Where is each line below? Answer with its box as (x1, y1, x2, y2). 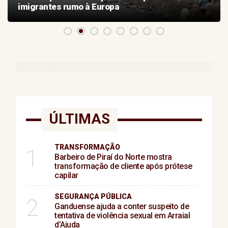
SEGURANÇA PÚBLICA (54, 192, 132, 201)
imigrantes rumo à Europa (18, 2, 119, 12)
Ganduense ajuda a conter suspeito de (54, 202, 189, 212)
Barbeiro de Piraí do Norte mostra (54, 152, 172, 162)
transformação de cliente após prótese (54, 161, 192, 172)
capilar (54, 170, 78, 181)
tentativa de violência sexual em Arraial (54, 211, 190, 221)
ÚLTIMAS (49, 110, 110, 128)
